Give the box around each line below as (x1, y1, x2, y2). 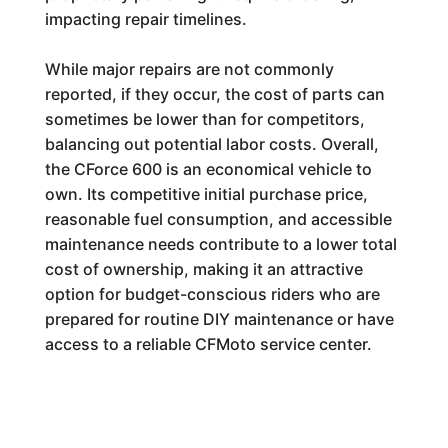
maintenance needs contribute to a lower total (44, 234, 397, 254)
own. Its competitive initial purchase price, (44, 184, 368, 204)
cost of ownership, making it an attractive (44, 259, 363, 279)
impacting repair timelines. (44, 9, 247, 29)
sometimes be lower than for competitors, (44, 109, 365, 129)
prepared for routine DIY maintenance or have (44, 309, 394, 329)
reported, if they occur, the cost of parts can (44, 84, 385, 104)
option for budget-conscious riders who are (44, 284, 380, 304)
